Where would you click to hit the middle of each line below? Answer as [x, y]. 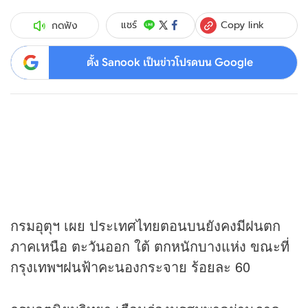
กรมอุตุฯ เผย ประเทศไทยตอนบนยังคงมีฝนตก [145, 225]
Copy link [243, 24]
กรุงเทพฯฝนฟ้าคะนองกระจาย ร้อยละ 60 [130, 267]
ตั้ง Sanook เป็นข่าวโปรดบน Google [169, 62]
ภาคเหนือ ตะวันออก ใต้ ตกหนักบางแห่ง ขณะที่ [150, 246]
